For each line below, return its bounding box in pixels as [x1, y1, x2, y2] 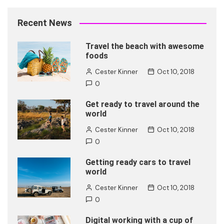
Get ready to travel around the [85, 99, 199, 109]
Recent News [17, 17, 72, 28]
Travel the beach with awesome [85, 41, 204, 51]
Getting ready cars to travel [85, 157, 190, 167]
